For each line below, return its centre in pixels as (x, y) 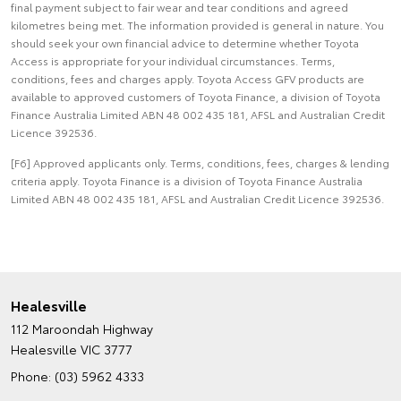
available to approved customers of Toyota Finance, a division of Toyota (196, 97)
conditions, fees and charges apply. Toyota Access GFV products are (188, 79)
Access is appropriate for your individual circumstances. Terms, (173, 61)
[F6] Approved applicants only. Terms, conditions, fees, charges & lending (200, 163)
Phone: (33, 376)
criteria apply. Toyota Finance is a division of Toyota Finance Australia (187, 181)
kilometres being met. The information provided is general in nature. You (197, 25)
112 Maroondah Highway (82, 329)
